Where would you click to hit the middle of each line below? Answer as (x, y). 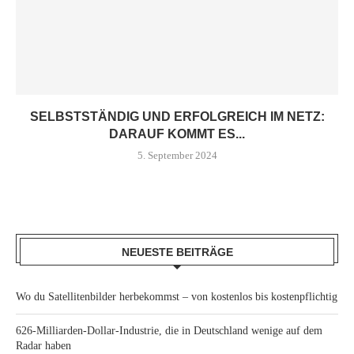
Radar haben (43, 345)
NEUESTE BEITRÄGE (177, 252)
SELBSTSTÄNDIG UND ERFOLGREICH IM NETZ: (177, 116)
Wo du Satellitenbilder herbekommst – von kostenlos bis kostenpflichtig (177, 296)
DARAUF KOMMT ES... (177, 134)
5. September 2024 (177, 155)
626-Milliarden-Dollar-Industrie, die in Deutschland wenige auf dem (169, 330)
